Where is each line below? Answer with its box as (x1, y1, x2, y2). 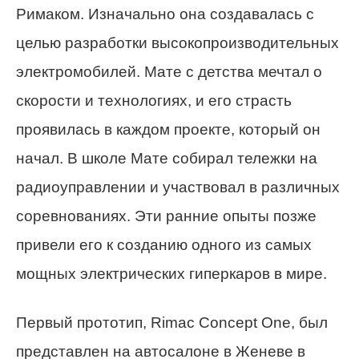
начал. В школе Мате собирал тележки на (16, 149, 317, 167)
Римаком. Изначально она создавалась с (16, 5, 314, 22)
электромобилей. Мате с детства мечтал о (16, 63, 322, 80)
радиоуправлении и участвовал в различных (16, 178, 340, 196)
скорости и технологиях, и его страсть (16, 91, 292, 109)
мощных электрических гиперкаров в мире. (16, 264, 327, 282)
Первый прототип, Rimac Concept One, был (16, 313, 328, 331)
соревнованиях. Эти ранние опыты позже (16, 207, 317, 224)
